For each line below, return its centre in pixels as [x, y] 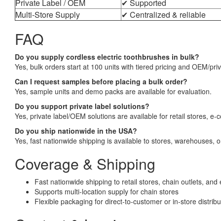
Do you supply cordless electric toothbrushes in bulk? [107, 56]
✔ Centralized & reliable [164, 14]
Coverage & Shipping [85, 163]
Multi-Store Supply [48, 14]
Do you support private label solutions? [82, 106]
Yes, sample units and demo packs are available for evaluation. [113, 91]
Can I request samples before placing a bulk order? [101, 81]
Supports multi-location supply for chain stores [107, 191]
